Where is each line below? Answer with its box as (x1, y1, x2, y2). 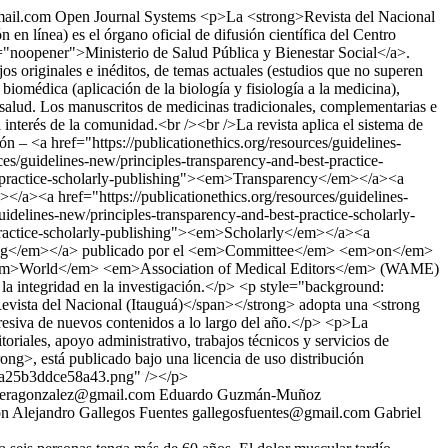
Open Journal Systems (55, 8, 196, 25)
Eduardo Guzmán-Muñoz (159, 386, 321, 403)
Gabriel (374, 404, 421, 421)
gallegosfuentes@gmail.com (192, 404, 370, 421)
